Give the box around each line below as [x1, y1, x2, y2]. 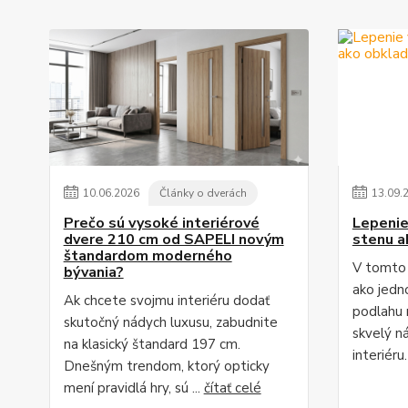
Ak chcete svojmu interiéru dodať [63, 291, 270, 310]
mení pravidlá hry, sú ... [63, 379, 204, 397]
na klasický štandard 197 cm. [63, 335, 240, 353]
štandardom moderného [63, 246, 232, 266]
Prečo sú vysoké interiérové [63, 213, 260, 233]
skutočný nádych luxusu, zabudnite [63, 313, 278, 331]
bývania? [63, 262, 124, 282]
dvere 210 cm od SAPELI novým [63, 229, 284, 250]
